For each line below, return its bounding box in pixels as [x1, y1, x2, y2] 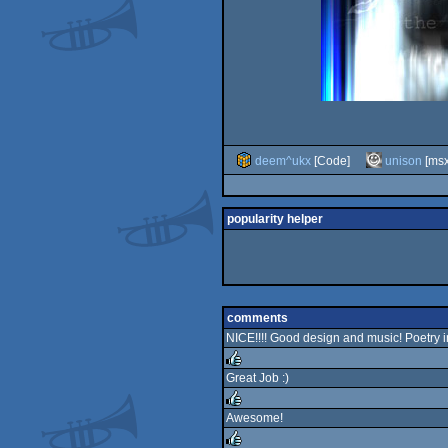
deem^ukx [255, 153, 311, 168]
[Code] [311, 153, 350, 168]
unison [385, 153, 422, 168]
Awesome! [226, 411, 283, 425]
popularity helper [227, 212, 323, 226]
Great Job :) [226, 371, 289, 385]
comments [227, 311, 288, 325]
